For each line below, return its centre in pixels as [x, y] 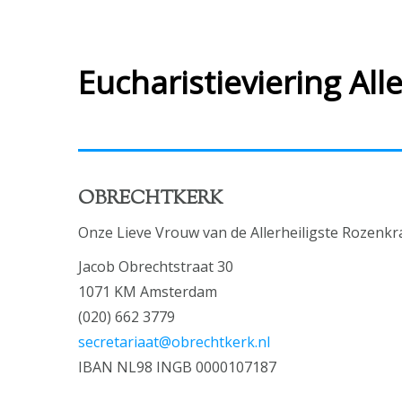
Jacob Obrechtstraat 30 [156, 267]
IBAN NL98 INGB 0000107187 [177, 367]
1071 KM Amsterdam [148, 292]
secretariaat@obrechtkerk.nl [174, 342]
